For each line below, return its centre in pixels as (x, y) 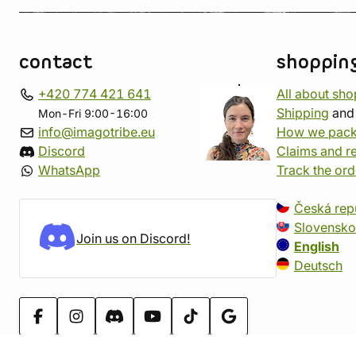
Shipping (303, 113)
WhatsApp (69, 170)
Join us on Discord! (133, 238)
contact (56, 63)
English (317, 246)
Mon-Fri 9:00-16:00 (93, 114)
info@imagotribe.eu (97, 132)
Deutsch (318, 265)
